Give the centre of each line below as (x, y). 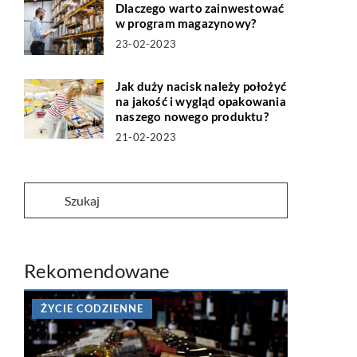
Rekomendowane (97, 271)
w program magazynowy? (186, 23)
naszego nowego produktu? (192, 116)
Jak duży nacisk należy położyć (201, 86)
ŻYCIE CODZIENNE (92, 308)
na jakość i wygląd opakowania (201, 101)
